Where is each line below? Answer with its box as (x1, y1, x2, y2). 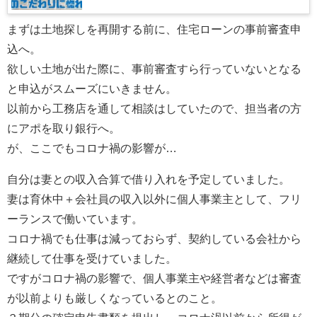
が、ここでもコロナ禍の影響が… (7, 142, 177, 155)
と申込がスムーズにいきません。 (7, 83, 177, 96)
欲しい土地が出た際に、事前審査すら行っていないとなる (7, 63, 301, 76)
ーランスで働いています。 (7, 213, 143, 226)
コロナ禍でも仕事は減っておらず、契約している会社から (7, 233, 301, 246)
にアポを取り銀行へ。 (7, 122, 120, 135)
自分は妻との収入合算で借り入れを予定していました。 (7, 173, 290, 186)
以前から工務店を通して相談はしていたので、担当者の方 (7, 103, 301, 115)
